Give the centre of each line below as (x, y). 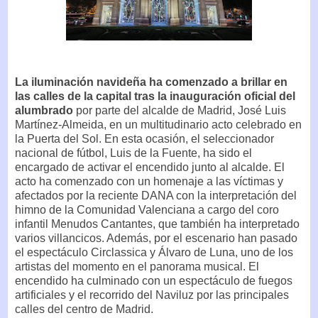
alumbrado (44, 111)
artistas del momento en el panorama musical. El (137, 267)
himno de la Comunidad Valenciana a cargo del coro (147, 210)
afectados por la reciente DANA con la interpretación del (156, 196)
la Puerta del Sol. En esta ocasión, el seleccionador (144, 139)
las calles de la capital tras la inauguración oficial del (155, 97)
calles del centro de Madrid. (84, 309)
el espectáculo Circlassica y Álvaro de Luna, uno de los (154, 253)
